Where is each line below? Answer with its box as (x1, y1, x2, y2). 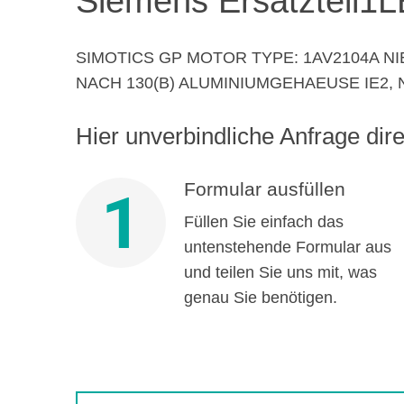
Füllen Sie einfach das (183, 213, 344, 231)
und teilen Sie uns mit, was (183, 263, 377, 281)
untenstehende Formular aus (183, 238, 391, 256)
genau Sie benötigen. (183, 289, 337, 307)
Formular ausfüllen (183, 179, 345, 199)
